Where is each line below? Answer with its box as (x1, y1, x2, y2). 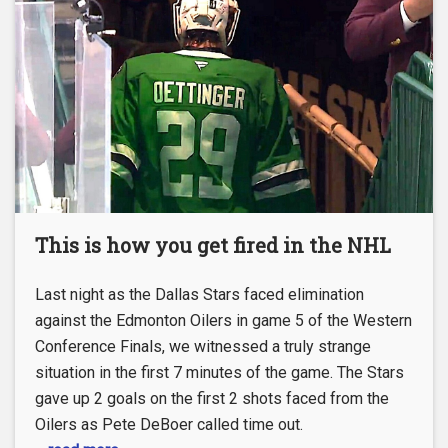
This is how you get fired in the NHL (35, 231, 391, 258)
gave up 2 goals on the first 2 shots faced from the (35, 388, 389, 408)
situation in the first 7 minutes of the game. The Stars (35, 362, 404, 382)
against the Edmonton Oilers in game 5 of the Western (35, 310, 412, 330)
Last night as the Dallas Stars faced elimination (35, 284, 364, 304)
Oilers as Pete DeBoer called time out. (35, 414, 303, 434)
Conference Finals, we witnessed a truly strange (35, 336, 371, 356)
